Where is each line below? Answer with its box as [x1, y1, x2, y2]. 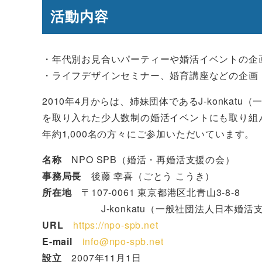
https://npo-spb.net [73, 218, 158, 232]
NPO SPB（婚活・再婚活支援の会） [61, 152, 235, 166]
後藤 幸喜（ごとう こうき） [81, 168, 215, 182]
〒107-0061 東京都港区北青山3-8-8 [71, 185, 240, 199]
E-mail [42, 234, 73, 248]
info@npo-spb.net [82, 234, 164, 248]
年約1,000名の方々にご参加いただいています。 [42, 126, 255, 140]
